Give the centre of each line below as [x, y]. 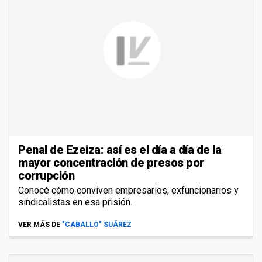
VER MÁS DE [39, 225]
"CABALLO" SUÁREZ [97, 225]
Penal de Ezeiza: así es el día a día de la [120, 150]
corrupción [46, 176]
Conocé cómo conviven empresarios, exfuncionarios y [128, 191]
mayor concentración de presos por [111, 163]
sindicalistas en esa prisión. [75, 202]
